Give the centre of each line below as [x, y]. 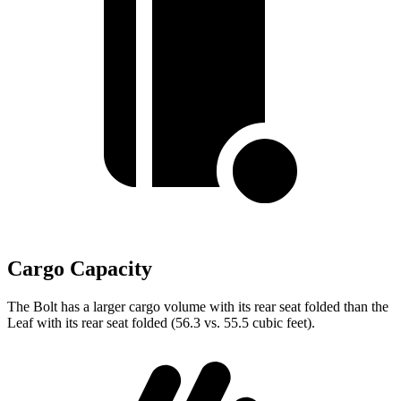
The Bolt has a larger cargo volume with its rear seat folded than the [198, 307]
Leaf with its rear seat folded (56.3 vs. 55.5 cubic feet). [161, 323]
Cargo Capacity [80, 269]
